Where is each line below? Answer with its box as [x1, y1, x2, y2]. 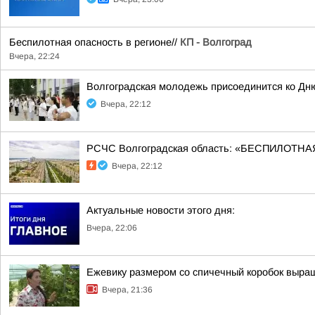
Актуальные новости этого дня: [86, 205, 235, 216]
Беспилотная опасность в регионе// [9, 37, 180, 48]
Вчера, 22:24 [9, 51, 60, 61]
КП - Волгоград [180, 37, 252, 48]
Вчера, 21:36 [102, 285, 153, 295]
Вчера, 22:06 [86, 223, 137, 233]
